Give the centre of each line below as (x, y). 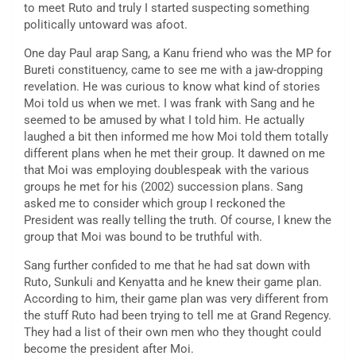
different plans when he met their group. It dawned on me (174, 154)
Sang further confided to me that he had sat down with (167, 266)
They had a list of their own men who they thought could (172, 333)
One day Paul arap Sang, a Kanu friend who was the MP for (178, 54)
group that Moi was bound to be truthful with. (143, 237)
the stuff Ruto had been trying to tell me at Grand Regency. (178, 316)
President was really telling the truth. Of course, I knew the (178, 221)
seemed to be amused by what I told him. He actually (164, 120)
